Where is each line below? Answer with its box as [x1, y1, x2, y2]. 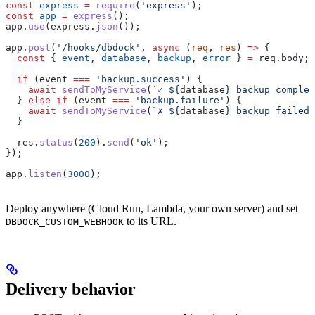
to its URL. [124, 214, 176, 227]
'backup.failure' [129, 94, 225, 105]
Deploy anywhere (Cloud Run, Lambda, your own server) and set [6, 202, 298, 214]
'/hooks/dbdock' [56, 41, 141, 53]
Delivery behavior [6, 279, 136, 298]
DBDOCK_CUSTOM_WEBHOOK [6, 216, 124, 227]
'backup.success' [90, 73, 186, 84]
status [39, 136, 73, 148]
